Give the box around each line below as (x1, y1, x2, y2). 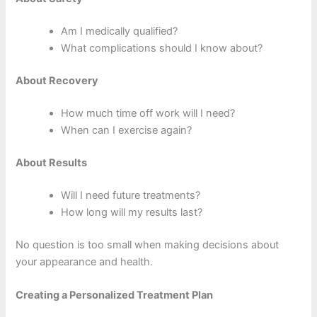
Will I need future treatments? (61, 188, 201, 202)
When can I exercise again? (61, 124, 192, 137)
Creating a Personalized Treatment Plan (16, 289, 214, 302)
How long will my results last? (61, 205, 203, 219)
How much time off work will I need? (61, 107, 236, 120)
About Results (16, 156, 88, 169)
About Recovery (16, 74, 99, 88)
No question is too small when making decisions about (16, 238, 279, 251)
